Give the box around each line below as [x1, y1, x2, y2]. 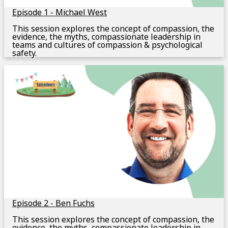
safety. [12, 47, 37, 59]
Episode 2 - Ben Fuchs [12, 197, 95, 209]
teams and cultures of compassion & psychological [12, 39, 203, 51]
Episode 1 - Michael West [12, 7, 107, 18]
